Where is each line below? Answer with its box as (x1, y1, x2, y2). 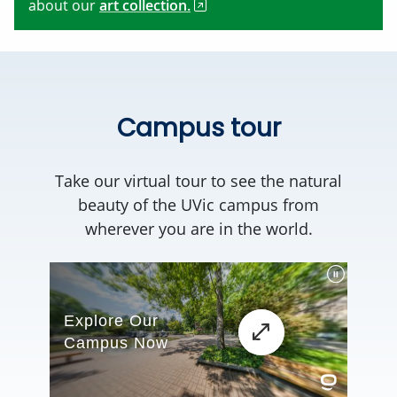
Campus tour (116, 111, 281, 146)
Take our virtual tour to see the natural (55, 170, 342, 192)
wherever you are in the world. (84, 218, 313, 240)
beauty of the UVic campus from (78, 194, 319, 216)
